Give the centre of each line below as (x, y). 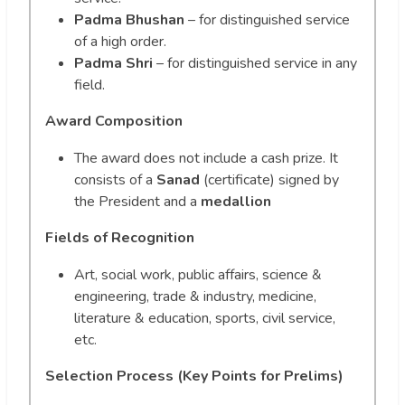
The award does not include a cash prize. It (206, 158)
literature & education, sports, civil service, (205, 318)
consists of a (115, 179)
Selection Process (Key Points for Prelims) (194, 376)
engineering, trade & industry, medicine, (195, 296)
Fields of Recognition (120, 237)
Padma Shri (113, 63)
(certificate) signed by (269, 179)
